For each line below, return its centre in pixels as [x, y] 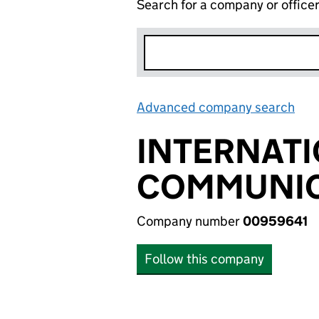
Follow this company [204, 259]
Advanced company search [216, 107]
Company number [190, 221]
